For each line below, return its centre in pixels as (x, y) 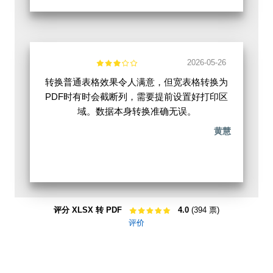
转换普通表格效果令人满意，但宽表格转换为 (136, 82)
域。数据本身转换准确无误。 (136, 112)
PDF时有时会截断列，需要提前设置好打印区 (136, 97)
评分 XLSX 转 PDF (88, 210)
